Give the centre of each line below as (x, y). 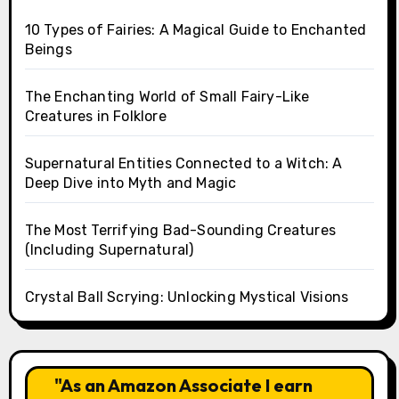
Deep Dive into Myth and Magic (130, 183)
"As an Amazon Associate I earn (183, 385)
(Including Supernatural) (109, 250)
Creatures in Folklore (95, 116)
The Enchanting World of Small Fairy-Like (167, 97)
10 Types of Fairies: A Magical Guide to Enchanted (195, 30)
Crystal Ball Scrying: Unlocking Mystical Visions (187, 297)
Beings (48, 49)
